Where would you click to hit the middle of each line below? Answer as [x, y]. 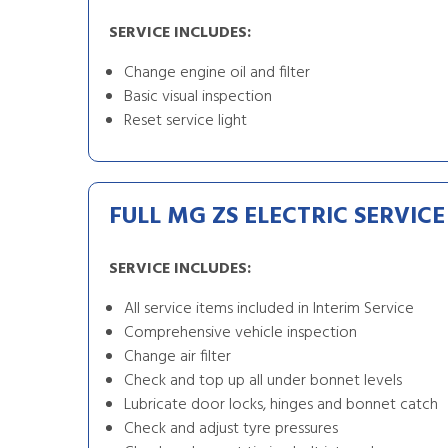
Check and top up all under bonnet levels [263, 381]
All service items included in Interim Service [269, 309]
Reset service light [185, 121]
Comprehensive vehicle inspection [240, 333]
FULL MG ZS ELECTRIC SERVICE [277, 217]
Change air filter [177, 357]
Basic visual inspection [198, 97]
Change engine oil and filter [217, 73]
